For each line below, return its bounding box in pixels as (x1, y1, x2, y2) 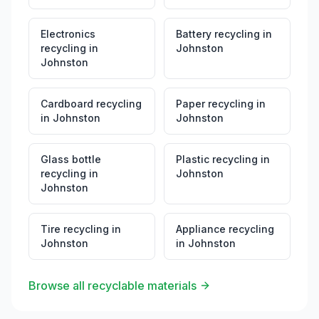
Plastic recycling (176, 153, 258, 165)
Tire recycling (41, 223, 109, 235)
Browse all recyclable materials (28, 278, 197, 293)
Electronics (41, 28, 95, 40)
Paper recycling (176, 98, 253, 110)
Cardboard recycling (41, 98, 142, 110)
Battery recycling (176, 28, 260, 40)
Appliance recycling (176, 223, 274, 235)
